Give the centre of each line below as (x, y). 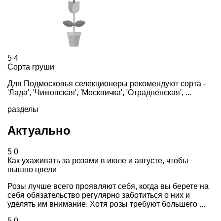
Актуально (39, 130)
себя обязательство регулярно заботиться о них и (99, 195)
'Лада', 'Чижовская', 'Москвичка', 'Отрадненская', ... (99, 92)
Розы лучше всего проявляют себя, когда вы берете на (108, 186)
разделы (23, 109)
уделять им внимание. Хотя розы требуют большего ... (106, 204)
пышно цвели (32, 169)
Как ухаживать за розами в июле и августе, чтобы (98, 160)
